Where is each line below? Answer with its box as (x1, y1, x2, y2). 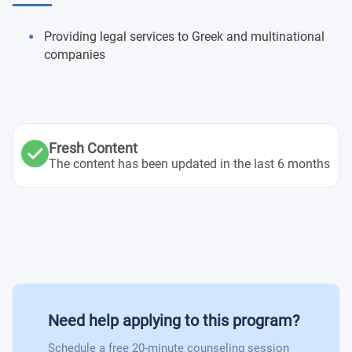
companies (44, 47, 105, 62)
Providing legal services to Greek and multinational (44, 29, 324, 44)
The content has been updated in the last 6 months (49, 156, 330, 171)
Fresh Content (49, 140, 137, 156)
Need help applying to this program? (48, 311, 299, 330)
